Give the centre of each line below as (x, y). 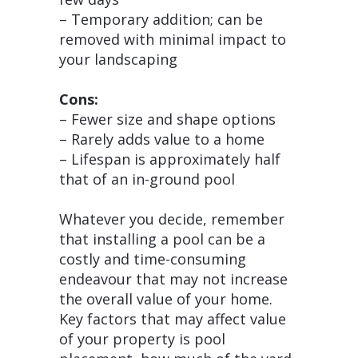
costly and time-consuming (153, 259)
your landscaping (118, 59)
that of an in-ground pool (147, 179)
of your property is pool (142, 339)
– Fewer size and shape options (167, 119)
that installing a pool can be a (162, 239)
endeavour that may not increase (173, 279)
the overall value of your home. (166, 299)
